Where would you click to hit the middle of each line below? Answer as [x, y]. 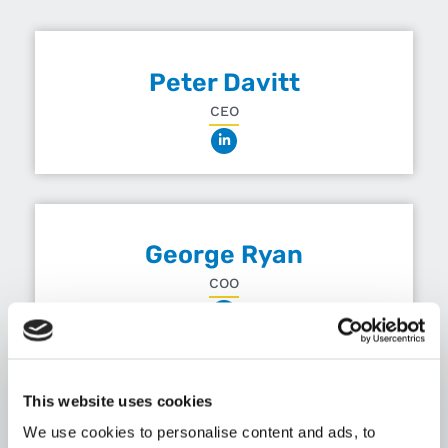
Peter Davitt [224, 82]
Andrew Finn [224, 427]
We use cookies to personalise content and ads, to [199, 432]
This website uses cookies [118, 400]
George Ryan [224, 255]
